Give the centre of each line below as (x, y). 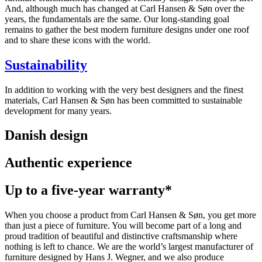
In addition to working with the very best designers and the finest (124, 89)
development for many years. (58, 111)
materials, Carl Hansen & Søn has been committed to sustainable (123, 100)
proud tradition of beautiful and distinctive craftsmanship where (121, 236)
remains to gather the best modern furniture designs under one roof (127, 29)
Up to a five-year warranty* (88, 190)
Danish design (46, 135)
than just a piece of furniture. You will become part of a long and (123, 226)
